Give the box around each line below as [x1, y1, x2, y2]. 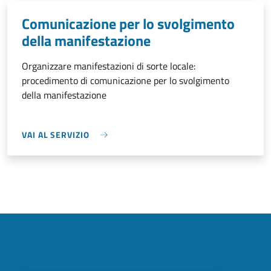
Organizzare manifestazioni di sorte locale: [22, 59, 195, 74]
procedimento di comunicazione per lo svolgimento [22, 73, 229, 88]
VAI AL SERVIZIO [22, 128, 90, 142]
